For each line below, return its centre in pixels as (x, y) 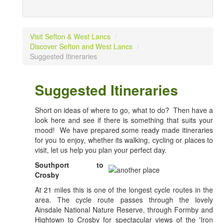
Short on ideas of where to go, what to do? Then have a (124, 110)
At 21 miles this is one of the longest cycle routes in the (124, 190)
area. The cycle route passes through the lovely (124, 200)
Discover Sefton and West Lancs (81, 47)
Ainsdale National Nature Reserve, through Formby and (124, 210)
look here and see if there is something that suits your (124, 120)
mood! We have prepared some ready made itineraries (124, 130)
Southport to (69, 165)
